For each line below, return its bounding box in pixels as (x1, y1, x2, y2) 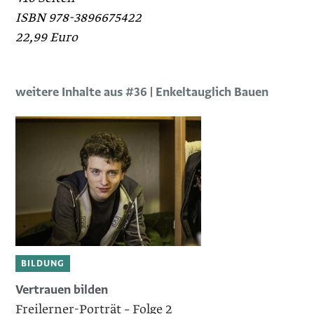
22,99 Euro (15, 29, 78, 46)
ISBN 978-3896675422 (15, 9, 142, 27)
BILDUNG (21, 257, 65, 270)
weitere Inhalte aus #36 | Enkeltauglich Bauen (15, 84, 269, 100)
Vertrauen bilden (15, 281, 109, 298)
